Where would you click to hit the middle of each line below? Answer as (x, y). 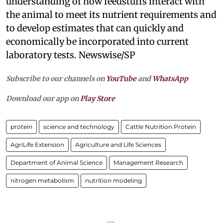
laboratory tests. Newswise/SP (71, 55)
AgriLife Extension (37, 144)
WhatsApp (170, 78)
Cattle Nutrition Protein (161, 126)
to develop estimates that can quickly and (95, 28)
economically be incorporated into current (97, 41)
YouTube (121, 78)
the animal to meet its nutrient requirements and (111, 14)
